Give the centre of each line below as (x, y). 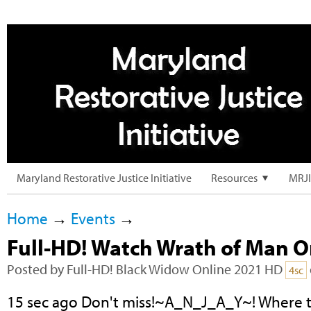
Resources (234, 178)
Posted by (37, 269)
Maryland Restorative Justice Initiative (104, 178)
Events (93, 218)
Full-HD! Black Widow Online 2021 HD (175, 269)
